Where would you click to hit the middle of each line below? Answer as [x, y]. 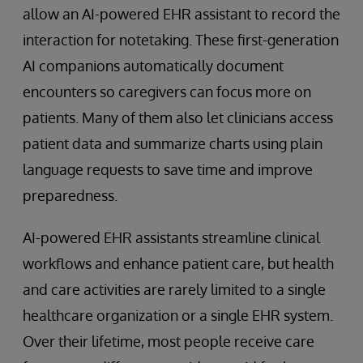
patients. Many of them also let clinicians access [178, 117]
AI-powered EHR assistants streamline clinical [171, 237]
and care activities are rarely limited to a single [174, 289]
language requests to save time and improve [168, 169]
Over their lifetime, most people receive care [169, 341]
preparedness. [70, 195]
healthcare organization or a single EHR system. [178, 315]
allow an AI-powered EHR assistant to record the [181, 13]
